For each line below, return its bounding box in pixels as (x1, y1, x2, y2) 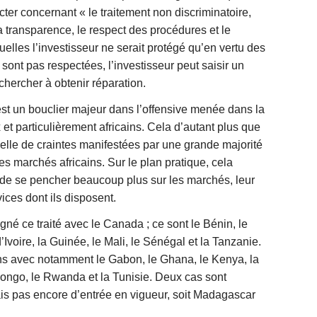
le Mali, (92, 236, 131, 248)
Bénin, (203, 218, 238, 230)
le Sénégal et (131, 236, 200, 248)
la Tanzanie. (200, 236, 261, 248)
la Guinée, (38, 236, 92, 248)
